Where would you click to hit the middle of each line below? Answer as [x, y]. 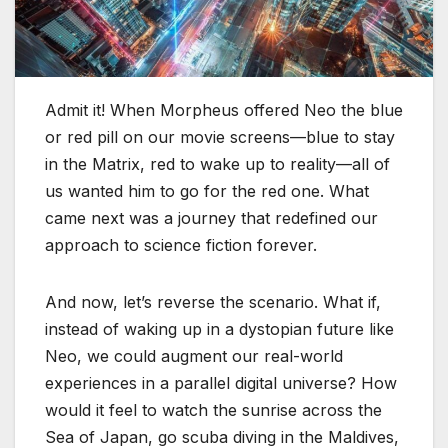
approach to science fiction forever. [181, 244]
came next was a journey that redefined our [211, 217]
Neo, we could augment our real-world [194, 355]
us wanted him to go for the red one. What [207, 190]
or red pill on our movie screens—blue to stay [220, 136]
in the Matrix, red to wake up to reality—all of [217, 163]
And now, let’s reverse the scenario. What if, [213, 301]
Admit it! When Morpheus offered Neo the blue [224, 109]
